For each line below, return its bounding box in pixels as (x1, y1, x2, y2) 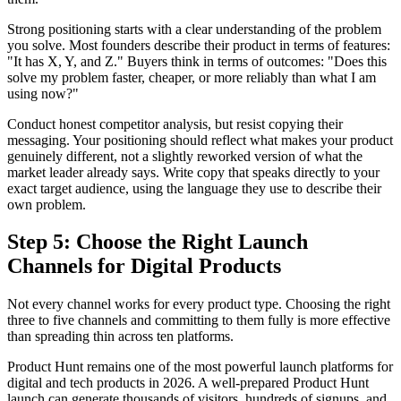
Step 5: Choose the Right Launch (7, 230, 308, 254)
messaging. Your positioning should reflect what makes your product (7, 132, 393, 148)
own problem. (7, 196, 86, 212)
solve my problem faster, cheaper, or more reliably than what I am (7, 69, 376, 85)
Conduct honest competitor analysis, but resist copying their (7, 115, 343, 132)
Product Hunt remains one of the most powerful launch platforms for (7, 359, 393, 375)
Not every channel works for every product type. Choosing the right (7, 296, 390, 312)
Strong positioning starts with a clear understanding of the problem (7, 21, 381, 37)
